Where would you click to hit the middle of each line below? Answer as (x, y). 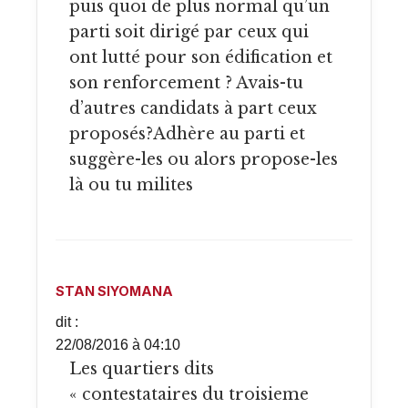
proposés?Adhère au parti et (187, 134)
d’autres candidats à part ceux (193, 109)
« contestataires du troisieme (189, 394)
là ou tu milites (131, 185)
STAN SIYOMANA (114, 291)
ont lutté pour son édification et (201, 58)
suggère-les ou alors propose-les (204, 160)
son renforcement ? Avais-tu (186, 83)
